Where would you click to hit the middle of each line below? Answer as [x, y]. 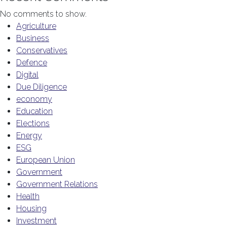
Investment [36, 221]
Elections [33, 123]
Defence [32, 63]
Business [33, 38]
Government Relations [57, 184]
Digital [27, 75]
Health [28, 196]
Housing [31, 209]
